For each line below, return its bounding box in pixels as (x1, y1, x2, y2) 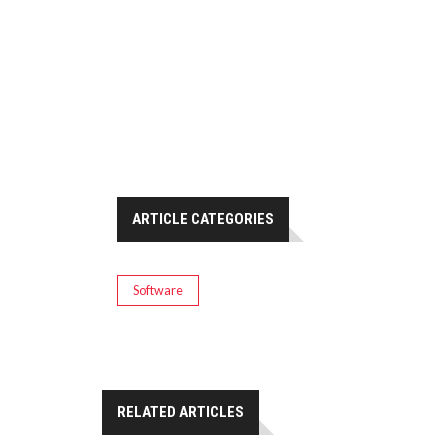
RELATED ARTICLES (117, 403, 244, 422)
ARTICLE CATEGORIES (132, 210, 274, 229)
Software (133, 283, 183, 299)
